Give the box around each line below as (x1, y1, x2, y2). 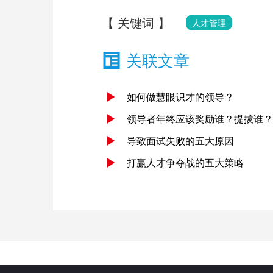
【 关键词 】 (102, 13, 170, 31)
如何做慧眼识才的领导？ (127, 90, 234, 104)
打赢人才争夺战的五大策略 (127, 155, 244, 170)
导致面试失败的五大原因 (127, 133, 234, 148)
